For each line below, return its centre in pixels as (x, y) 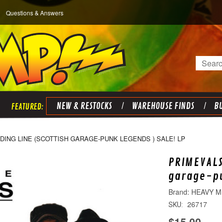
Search (208, 62)
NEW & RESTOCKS (84, 106)
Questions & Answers (35, 13)
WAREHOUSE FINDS (163, 106)
